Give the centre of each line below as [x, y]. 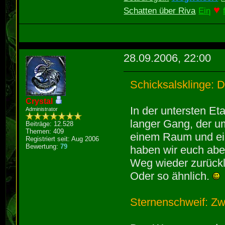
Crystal [39, 101]
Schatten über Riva [160, 11]
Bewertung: [43, 146]
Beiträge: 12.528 [50, 124]
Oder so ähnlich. [172, 176]
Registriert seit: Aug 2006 [63, 139]
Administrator [42, 109]
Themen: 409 [45, 131]
